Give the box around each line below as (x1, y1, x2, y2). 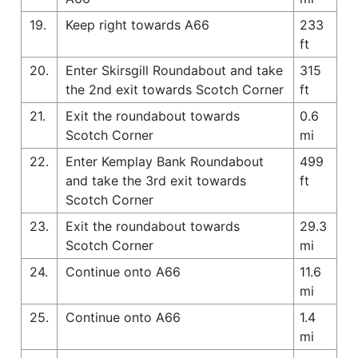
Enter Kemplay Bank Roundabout (66, 153, 264, 169)
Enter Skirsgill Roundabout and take (66, 62, 283, 78)
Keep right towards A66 (66, 16, 209, 33)
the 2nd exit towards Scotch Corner (66, 81, 284, 97)
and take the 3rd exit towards (66, 172, 246, 189)
